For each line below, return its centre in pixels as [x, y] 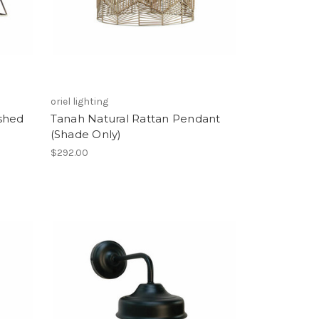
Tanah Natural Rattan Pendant [135, 118]
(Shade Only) [86, 134]
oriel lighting [79, 101]
